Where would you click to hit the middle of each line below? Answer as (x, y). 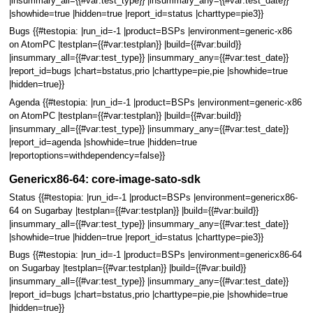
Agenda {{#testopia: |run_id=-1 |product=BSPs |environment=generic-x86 (155, 102)
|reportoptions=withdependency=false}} (87, 155)
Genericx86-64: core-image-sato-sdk (104, 179)
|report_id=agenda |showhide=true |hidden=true (103, 142)
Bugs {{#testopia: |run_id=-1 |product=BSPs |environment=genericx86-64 (155, 255)
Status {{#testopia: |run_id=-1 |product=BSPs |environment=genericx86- (153, 197)
